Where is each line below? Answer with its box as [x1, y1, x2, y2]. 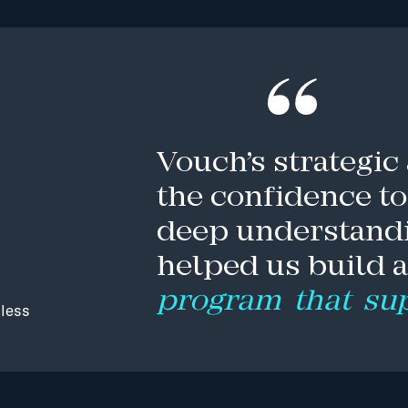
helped [157, 250, 260, 285]
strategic [273, 146, 400, 181]
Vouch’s [157, 146, 267, 181]
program [157, 284, 282, 320]
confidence [210, 180, 372, 216]
